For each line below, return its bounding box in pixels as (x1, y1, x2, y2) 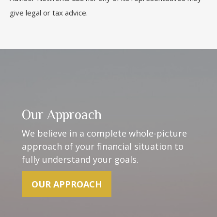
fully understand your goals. (22, 154, 139, 166)
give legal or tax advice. (10, 7, 88, 17)
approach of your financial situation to (22, 140, 184, 153)
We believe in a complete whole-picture (22, 127, 187, 139)
